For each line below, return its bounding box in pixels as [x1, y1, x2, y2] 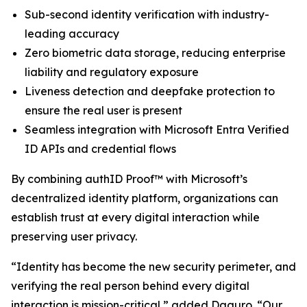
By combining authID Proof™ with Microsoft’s [11, 172, 247, 186]
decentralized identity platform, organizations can [11, 191, 278, 205]
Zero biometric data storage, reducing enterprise [25, 46, 286, 60]
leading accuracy [25, 27, 122, 40]
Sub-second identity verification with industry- [25, 8, 269, 21]
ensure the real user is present [25, 103, 182, 117]
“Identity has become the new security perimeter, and [11, 260, 296, 273]
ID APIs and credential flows [25, 142, 182, 156]
